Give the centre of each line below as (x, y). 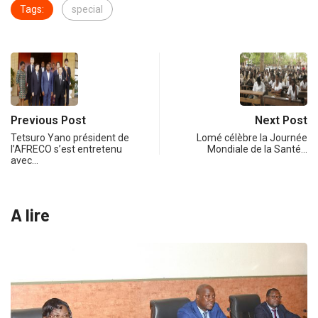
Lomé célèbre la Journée (252, 138)
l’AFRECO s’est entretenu (66, 149)
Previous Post (48, 121)
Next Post (281, 121)
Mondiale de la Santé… (257, 149)
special (87, 10)
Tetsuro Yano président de (70, 138)
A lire (30, 215)
